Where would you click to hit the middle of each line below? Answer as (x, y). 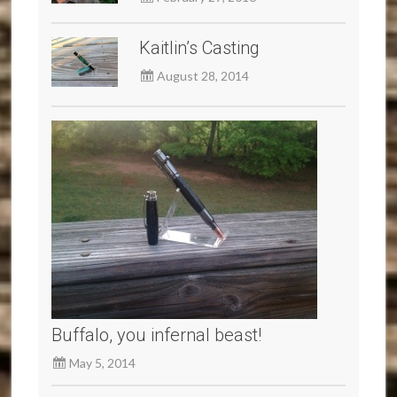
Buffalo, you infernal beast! (157, 335)
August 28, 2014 (203, 76)
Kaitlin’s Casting (200, 48)
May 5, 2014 (103, 363)
